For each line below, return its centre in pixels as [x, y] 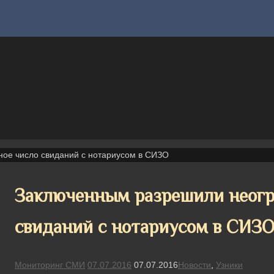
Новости [194, 265]
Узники [229, 265]
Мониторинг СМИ [50, 265]
